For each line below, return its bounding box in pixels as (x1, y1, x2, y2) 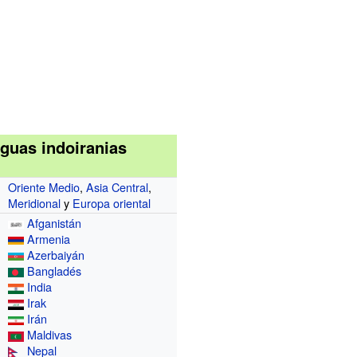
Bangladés (27, 261, 82, 279)
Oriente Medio (8, 178, 80, 195)
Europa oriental (73, 194, 151, 211)
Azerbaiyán (27, 245, 85, 263)
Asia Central (86, 178, 149, 195)
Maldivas (27, 325, 73, 343)
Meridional (8, 194, 61, 211)
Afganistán (27, 214, 82, 231)
